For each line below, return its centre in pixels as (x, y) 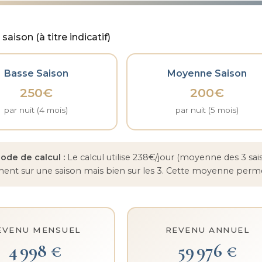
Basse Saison (36, 73)
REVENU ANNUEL (207, 230)
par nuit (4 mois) (36, 110)
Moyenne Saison (207, 73)
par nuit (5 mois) (207, 110)
